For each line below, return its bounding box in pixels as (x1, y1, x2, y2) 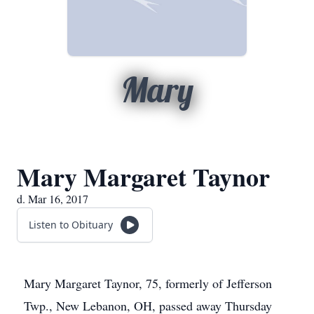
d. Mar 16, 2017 (17, 191, 88, 206)
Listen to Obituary (29, 218, 113, 231)
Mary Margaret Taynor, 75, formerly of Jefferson (24, 275, 272, 292)
